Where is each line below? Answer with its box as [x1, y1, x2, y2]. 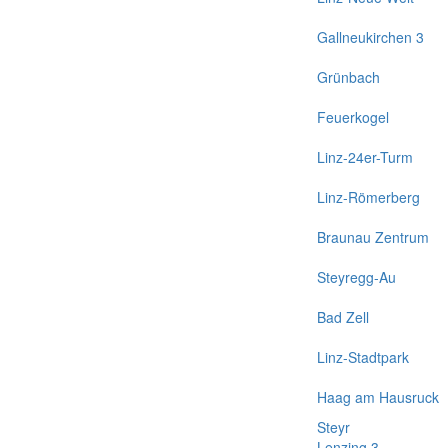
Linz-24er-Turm [317, 147, 413, 167]
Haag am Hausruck [317, 387, 439, 407]
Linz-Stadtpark [317, 347, 409, 367]
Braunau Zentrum [317, 227, 429, 247]
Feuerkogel [317, 107, 389, 127]
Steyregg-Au [317, 267, 396, 287]
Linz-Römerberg [317, 187, 420, 207]
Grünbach [317, 67, 380, 87]
